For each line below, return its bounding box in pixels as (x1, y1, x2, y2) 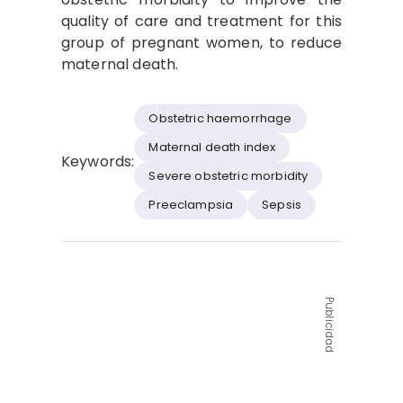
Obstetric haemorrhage (148, 110, 292, 128)
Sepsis (262, 196, 302, 214)
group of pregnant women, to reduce (61, 31, 342, 53)
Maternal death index (148, 139, 276, 157)
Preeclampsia (148, 196, 234, 214)
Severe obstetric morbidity (148, 167, 309, 185)
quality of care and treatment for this (61, 10, 342, 31)
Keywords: (61, 150, 135, 172)
